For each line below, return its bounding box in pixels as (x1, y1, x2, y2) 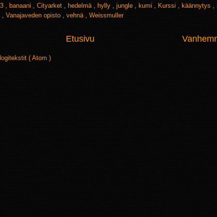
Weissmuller (89, 12, 124, 19)
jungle (116, 2, 135, 10)
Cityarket (37, 2, 64, 10)
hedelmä (68, 2, 93, 10)
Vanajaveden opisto (6, 12, 62, 19)
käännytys (182, 2, 213, 10)
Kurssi (158, 2, 178, 10)
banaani (9, 2, 33, 10)
